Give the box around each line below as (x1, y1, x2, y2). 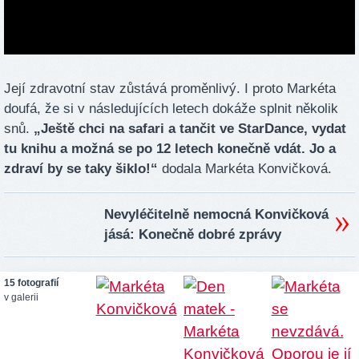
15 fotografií (4, 276, 58, 288)
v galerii (4, 291, 38, 303)
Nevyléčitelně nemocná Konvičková (104, 206, 329, 222)
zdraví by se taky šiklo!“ (4, 160, 158, 176)
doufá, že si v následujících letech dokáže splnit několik (4, 100, 338, 116)
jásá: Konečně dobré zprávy (104, 226, 281, 242)
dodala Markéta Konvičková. (158, 160, 332, 176)
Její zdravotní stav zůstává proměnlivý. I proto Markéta (4, 80, 336, 96)
